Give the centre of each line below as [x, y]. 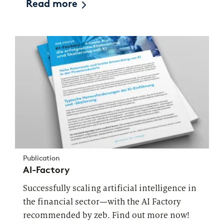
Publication [41, 158]
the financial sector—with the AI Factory [102, 202]
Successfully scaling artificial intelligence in [110, 188]
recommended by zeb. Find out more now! [106, 215]
